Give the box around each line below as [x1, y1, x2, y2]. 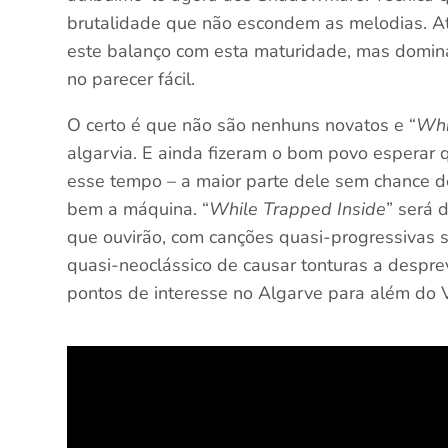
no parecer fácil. [67, 67, 196, 91]
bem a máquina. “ [67, 197, 210, 221]
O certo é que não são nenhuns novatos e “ [67, 113, 417, 137]
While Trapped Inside [209, 197, 387, 221]
